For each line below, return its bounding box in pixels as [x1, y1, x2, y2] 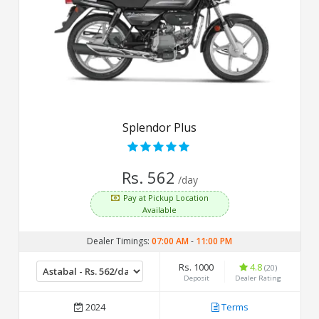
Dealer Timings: [86, 234, 152, 247]
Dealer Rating [234, 273, 281, 283]
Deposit [183, 273, 209, 283]
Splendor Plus [122, 119, 197, 135]
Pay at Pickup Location [122, 192, 209, 203]
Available [142, 204, 177, 215]
